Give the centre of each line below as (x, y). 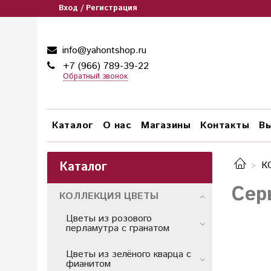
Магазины (166, 125)
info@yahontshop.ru (103, 51)
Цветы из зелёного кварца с (129, 254)
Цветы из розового (109, 218)
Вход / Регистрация (98, 8)
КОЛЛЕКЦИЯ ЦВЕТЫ (109, 196)
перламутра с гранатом (118, 228)
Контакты (225, 125)
